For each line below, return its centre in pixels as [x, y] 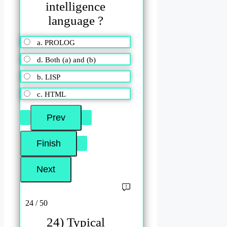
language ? [75, 21]
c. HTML [51, 94]
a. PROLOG [56, 42]
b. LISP [49, 77]
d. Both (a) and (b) [66, 60]
